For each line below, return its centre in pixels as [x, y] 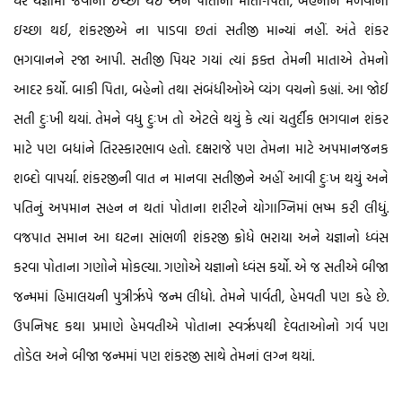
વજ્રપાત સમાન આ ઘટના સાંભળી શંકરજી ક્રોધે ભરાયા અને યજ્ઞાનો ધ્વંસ [201, 238]
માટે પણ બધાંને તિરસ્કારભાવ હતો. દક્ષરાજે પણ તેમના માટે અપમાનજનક [201, 149]
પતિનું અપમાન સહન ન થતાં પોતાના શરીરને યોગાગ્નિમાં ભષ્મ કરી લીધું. [201, 208]
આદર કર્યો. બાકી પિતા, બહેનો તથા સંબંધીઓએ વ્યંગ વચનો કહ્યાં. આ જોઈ [201, 90]
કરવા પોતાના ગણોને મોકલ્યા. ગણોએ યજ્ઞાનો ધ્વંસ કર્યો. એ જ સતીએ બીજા [201, 267]
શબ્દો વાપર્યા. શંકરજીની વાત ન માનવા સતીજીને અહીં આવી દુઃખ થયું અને [201, 179]
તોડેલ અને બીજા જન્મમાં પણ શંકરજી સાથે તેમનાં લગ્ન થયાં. [164, 356]
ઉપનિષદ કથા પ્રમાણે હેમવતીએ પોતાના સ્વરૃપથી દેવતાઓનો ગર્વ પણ [201, 327]
